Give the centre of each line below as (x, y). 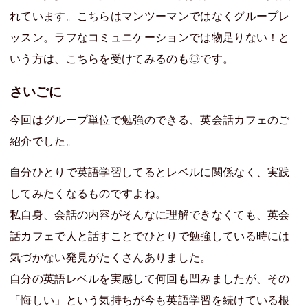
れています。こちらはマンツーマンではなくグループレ (150, 15)
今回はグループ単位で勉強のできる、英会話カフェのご (150, 120)
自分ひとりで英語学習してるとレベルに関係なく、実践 (150, 172)
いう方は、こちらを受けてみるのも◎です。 (122, 58)
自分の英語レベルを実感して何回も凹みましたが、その (150, 278)
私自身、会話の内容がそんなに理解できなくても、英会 (150, 214)
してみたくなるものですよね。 (88, 193)
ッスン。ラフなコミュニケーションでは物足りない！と (150, 37)
